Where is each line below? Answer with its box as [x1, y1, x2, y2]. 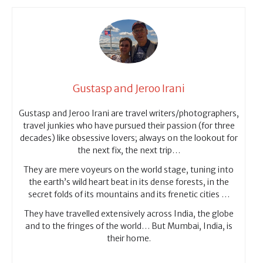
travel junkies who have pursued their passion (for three [22, 120, 235, 131]
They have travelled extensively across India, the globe [23, 208, 234, 219]
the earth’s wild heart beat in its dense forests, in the [28, 176, 229, 187]
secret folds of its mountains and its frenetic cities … [28, 188, 230, 200]
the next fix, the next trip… [77, 144, 180, 156]
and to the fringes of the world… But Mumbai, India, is [25, 220, 232, 231]
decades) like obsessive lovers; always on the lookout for [19, 132, 238, 143]
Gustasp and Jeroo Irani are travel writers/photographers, [18, 107, 239, 119]
